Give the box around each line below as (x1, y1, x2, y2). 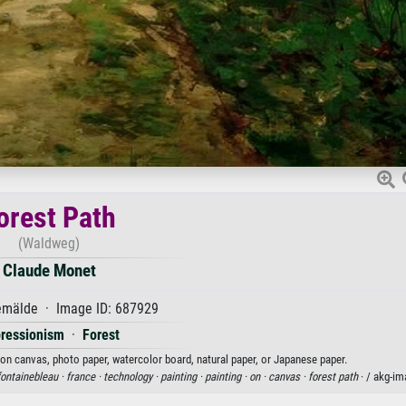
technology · (102, 369, 160, 383)
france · (65, 369, 103, 383)
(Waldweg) (18, 234, 80, 252)
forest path (307, 369, 358, 383)
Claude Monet (2, 259, 96, 281)
